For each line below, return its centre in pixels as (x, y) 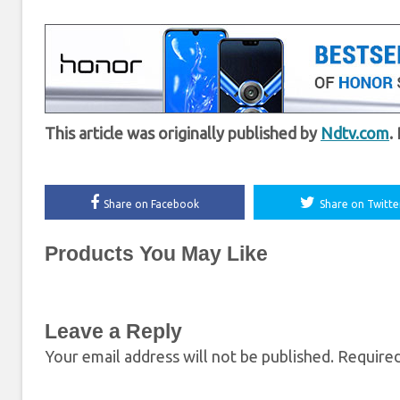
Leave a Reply (113, 332)
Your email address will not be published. (189, 357)
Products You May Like (156, 254)
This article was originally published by (183, 133)
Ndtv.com (355, 133)
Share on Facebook (151, 204)
